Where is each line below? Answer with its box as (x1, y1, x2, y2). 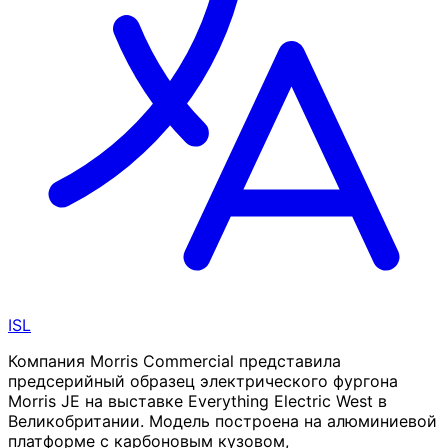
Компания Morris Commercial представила (8, 351, 341, 372)
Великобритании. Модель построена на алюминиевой (8, 411, 437, 432)
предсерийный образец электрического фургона (8, 371, 398, 392)
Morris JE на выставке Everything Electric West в (8, 391, 387, 412)
